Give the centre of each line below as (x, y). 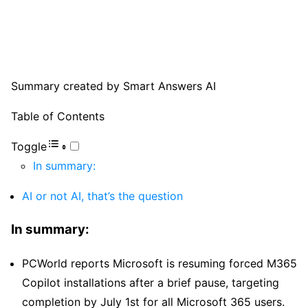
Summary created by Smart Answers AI (113, 86)
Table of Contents (58, 117)
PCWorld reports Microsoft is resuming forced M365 (159, 263)
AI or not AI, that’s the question (102, 196)
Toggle (29, 147)
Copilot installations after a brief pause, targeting (151, 282)
